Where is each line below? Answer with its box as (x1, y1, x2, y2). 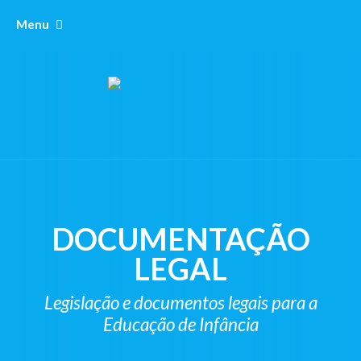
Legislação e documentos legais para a (44, 292, 317, 313)
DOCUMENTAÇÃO (51, 221, 310, 257)
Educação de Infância (102, 313, 259, 335)
